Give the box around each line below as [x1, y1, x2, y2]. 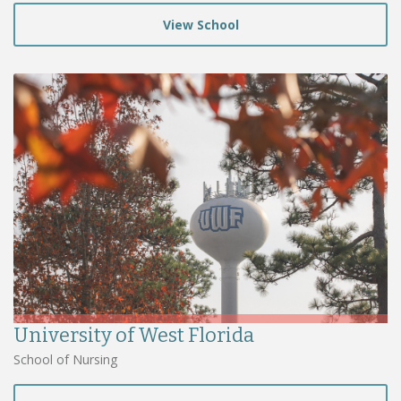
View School [162, 16, 239, 34]
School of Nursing [13, 350, 117, 368]
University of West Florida [13, 322, 254, 347]
